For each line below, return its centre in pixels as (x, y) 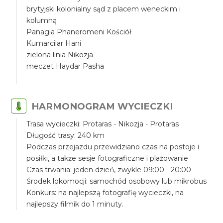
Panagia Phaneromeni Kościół (79, 32)
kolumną (42, 20)
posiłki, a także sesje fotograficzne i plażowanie (108, 158)
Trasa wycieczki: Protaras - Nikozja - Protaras (103, 124)
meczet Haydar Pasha (65, 66)
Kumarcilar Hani (54, 43)
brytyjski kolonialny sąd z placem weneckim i (104, 9)
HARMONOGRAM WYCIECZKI (102, 106)
